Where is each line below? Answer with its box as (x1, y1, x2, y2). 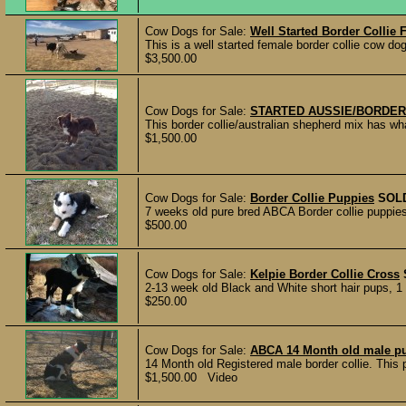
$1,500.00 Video (145, 371, 237, 384)
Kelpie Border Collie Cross (250, 267, 400, 281)
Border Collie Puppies (250, 191, 374, 205)
